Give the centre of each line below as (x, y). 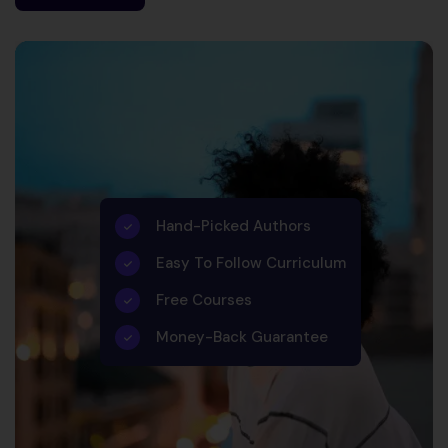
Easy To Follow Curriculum (251, 263)
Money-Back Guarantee (242, 337)
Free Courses (204, 300)
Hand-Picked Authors (233, 226)
